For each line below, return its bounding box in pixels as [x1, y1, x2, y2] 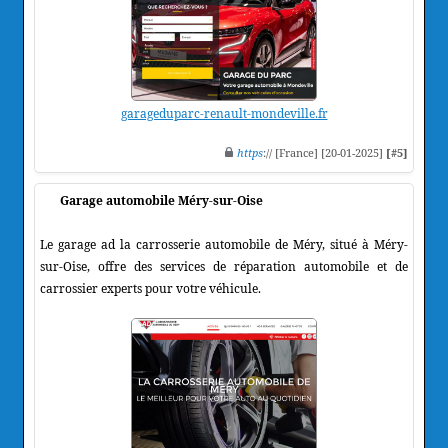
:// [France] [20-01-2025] [263, 144, 386, 160]
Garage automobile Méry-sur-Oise [60, 191, 263, 209]
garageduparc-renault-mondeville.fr [120, 104, 328, 122]
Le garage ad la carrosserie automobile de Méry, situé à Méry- [40, 235, 408, 253]
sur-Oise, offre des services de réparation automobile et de [40, 257, 408, 275]
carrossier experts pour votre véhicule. [40, 279, 261, 297]
